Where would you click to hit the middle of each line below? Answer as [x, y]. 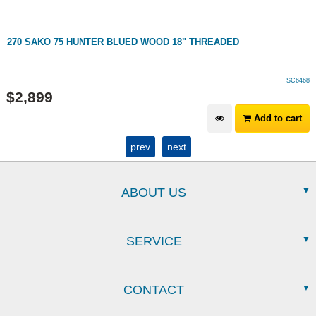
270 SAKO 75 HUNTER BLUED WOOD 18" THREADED [123, 42]
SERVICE [154, 241]
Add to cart [276, 118]
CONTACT [154, 290]
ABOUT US [154, 193]
